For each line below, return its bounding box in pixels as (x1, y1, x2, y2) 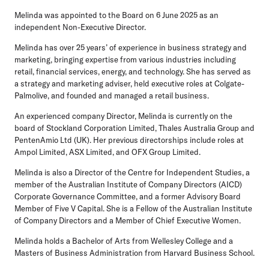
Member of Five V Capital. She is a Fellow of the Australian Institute (14, 203, 252, 213)
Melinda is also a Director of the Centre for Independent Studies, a (14, 167, 250, 177)
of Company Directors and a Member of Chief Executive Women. (14, 215, 241, 225)
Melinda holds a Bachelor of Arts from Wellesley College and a (14, 235, 233, 246)
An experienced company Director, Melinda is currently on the (14, 110, 232, 121)
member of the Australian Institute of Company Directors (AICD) (14, 179, 242, 189)
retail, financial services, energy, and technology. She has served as (14, 66, 251, 76)
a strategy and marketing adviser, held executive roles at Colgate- (14, 78, 244, 88)
